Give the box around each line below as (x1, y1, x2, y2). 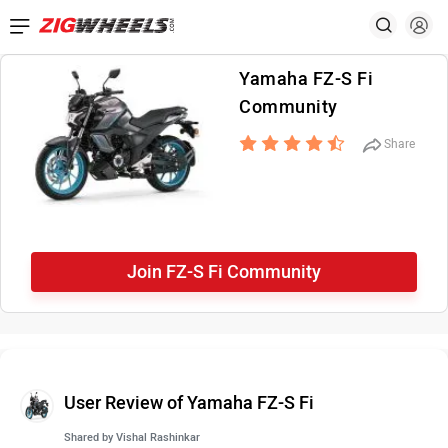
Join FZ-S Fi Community (127, 261, 321, 283)
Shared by (64, 431, 116, 444)
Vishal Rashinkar (116, 431, 200, 444)
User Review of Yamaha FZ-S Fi (64, 392, 314, 414)
